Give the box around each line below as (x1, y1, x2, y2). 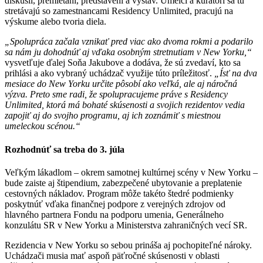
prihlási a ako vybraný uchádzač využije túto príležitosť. (5, 68, 214, 79)
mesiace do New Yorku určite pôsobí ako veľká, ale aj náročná (5, 79, 237, 89)
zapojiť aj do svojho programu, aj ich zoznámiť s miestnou (5, 110, 221, 121)
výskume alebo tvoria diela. (5, 16, 106, 27)
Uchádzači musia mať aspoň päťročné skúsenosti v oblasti (5, 250, 220, 261)
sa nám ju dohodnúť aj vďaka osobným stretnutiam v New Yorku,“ (5, 47, 252, 58)
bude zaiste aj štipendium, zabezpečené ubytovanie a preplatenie (5, 177, 242, 188)
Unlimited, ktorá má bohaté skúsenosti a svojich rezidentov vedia (5, 100, 245, 110)
